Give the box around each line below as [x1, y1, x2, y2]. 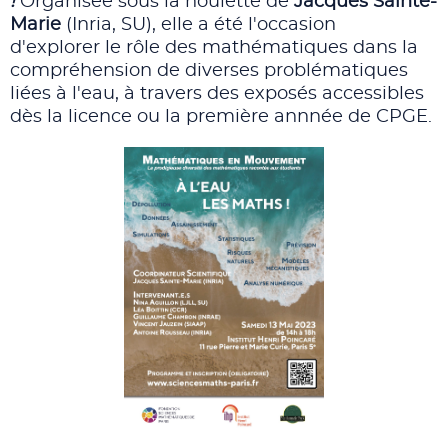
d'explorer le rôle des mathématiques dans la [10, 39, 418, 57]
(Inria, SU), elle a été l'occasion [66, 16, 336, 34]
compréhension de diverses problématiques [10, 62, 408, 80]
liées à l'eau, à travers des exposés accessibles [10, 85, 424, 103]
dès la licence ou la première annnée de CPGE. [10, 108, 432, 126]
